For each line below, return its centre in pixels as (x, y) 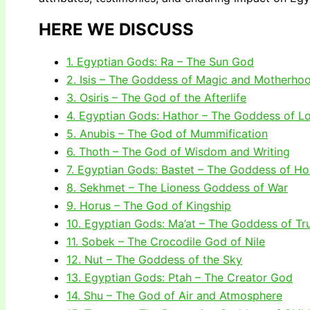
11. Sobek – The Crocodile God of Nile (166, 241)
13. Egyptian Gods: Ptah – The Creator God (180, 277)
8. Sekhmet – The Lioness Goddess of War (177, 187)
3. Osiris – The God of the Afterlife (156, 97)
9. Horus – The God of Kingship (149, 205)
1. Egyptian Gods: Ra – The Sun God (160, 61)
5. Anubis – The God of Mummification (167, 133)
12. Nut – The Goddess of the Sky (154, 259)
